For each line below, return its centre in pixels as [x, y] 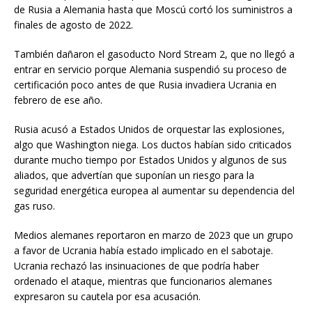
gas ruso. [34, 205]
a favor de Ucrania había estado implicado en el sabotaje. [143, 250]
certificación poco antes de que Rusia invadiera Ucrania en [145, 84]
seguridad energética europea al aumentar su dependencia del [154, 190]
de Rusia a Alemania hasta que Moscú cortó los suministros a [153, 9]
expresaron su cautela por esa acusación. [107, 296]
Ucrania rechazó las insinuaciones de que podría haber [136, 265]
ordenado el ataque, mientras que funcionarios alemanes [143, 281]
